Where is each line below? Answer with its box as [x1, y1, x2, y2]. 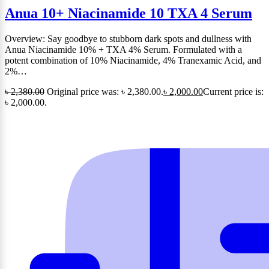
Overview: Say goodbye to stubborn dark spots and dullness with [5, 33, 252, 44]
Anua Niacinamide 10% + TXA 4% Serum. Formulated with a [5, 44, 242, 55]
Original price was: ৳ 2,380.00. [47, 86, 163, 97]
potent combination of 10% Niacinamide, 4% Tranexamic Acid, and [5, 55, 261, 65]
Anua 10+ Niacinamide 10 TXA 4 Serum [5, 5, 252, 22]
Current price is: [203, 86, 264, 97]
